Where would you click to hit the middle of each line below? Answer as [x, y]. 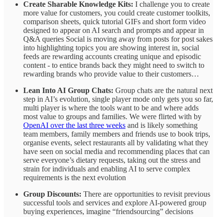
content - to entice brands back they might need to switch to [114, 65]
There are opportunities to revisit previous [146, 194]
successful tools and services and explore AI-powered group [115, 202]
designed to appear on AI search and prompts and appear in [114, 30]
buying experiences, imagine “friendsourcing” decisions [108, 211]
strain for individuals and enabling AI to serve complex [107, 169]
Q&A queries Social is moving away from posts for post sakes [118, 39]
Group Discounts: [52, 194]
